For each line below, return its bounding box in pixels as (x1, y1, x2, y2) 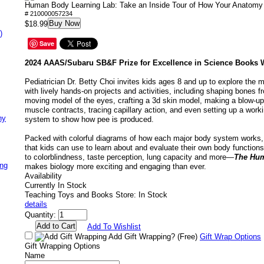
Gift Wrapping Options (25, 242, 100, 250)
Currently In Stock (25, 181, 87, 190)
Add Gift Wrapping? (107, 232, 177, 241)
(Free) (177, 232, 197, 241)
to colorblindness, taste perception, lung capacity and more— (25, 153, 234, 161)
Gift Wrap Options (200, 232, 261, 241)
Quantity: (25, 210, 56, 219)
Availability (25, 171, 62, 180)
